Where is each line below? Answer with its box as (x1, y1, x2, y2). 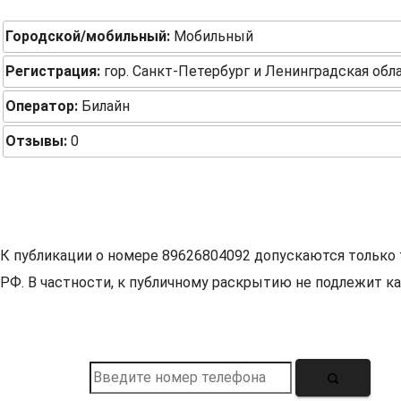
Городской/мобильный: (5, 28, 170, 45)
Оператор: (5, 98, 78, 115)
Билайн (78, 98, 130, 115)
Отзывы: (5, 132, 67, 149)
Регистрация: (5, 63, 100, 80)
